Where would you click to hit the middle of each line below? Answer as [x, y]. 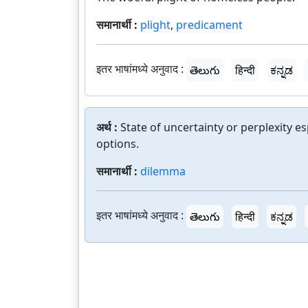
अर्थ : [108, 127]
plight [155, 25]
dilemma [163, 171]
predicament [209, 25]
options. [118, 144]
